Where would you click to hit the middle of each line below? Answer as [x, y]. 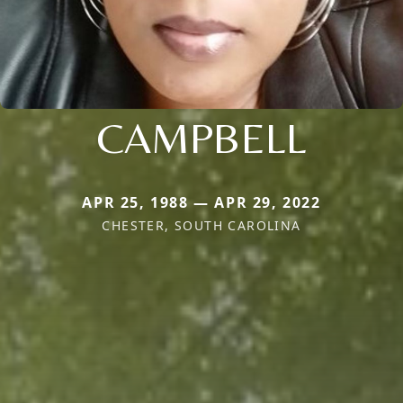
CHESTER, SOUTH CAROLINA [201, 225]
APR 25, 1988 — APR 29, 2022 [201, 202]
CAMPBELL [201, 137]
